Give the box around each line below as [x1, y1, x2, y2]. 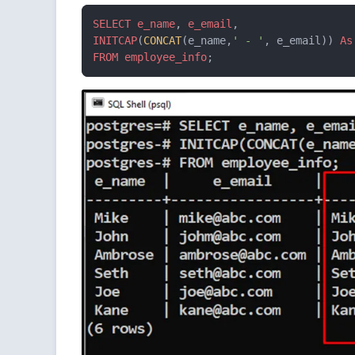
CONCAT [143, 33, 181, 47]
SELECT [93, 17, 131, 30]
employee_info [124, 50, 207, 63]
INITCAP [93, 33, 137, 47]
